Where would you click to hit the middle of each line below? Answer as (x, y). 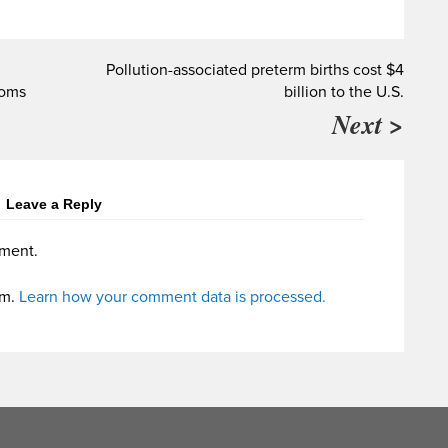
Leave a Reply (54, 204)
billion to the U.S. (344, 92)
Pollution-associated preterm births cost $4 (255, 70)
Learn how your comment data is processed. (172, 297)
